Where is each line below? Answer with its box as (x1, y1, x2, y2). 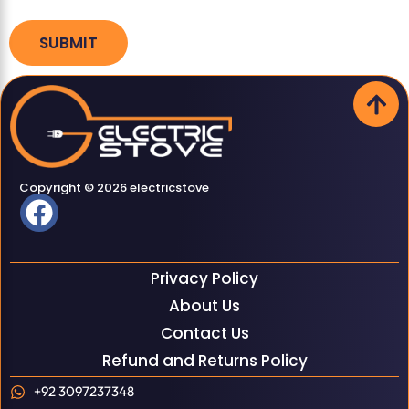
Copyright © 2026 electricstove (19, 179, 209, 197)
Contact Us (160, 322, 249, 345)
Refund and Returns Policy (101, 350, 308, 372)
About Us (169, 295, 240, 318)
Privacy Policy (151, 267, 258, 290)
